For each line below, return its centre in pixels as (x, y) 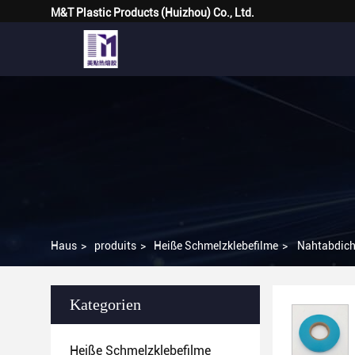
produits (115, 246)
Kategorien (105, 304)
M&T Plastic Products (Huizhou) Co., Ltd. (153, 13)
